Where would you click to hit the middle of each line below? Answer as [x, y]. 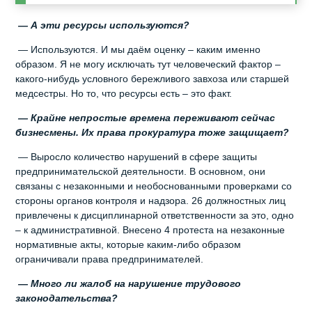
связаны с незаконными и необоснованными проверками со [154, 186]
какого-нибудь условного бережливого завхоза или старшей [153, 78]
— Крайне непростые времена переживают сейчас [146, 117]
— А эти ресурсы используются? [103, 25]
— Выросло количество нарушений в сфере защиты [136, 156]
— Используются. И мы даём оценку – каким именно [138, 49]
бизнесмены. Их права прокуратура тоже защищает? [153, 132]
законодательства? [67, 298]
